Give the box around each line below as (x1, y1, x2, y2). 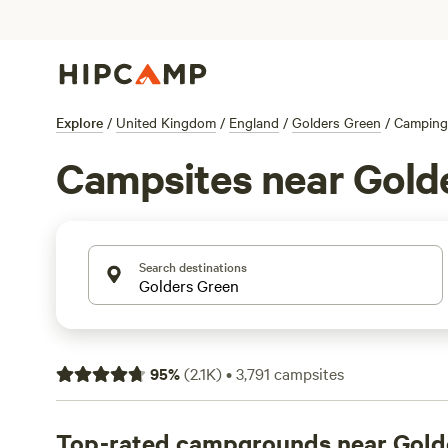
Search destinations (139, 257, 247, 275)
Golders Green (292, 112, 381, 132)
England (229, 112, 279, 132)
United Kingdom (116, 112, 216, 132)
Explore (56, 112, 103, 132)
